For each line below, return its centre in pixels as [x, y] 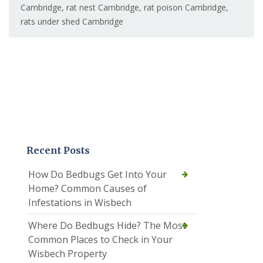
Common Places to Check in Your [100, 239]
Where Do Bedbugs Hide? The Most [107, 225]
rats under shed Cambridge [72, 21]
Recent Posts [58, 150]
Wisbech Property [68, 253]
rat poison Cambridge [185, 7]
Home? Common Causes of [87, 188]
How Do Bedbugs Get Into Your [97, 174]
